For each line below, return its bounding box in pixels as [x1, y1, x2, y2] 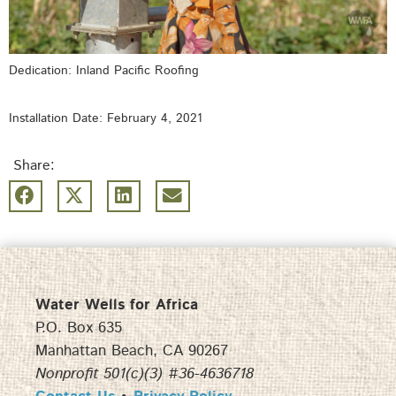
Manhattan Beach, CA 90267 [35, 339, 228, 362]
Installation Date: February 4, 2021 [9, 109, 202, 127]
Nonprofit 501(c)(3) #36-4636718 [35, 362, 254, 385]
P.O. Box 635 [35, 316, 122, 339]
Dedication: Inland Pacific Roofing [9, 61, 199, 80]
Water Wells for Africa [35, 293, 198, 316]
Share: [13, 155, 55, 176]
